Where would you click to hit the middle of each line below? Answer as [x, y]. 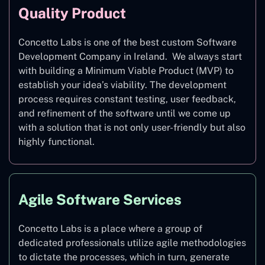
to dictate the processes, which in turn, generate [124, 257]
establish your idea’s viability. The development [122, 85]
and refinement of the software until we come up [125, 114]
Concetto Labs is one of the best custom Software [127, 43]
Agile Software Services [100, 200]
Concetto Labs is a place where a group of [110, 229]
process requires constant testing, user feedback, [127, 99]
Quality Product [72, 13]
